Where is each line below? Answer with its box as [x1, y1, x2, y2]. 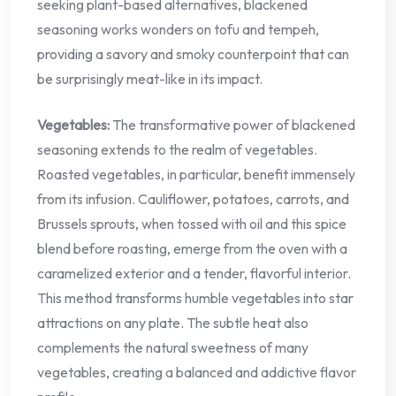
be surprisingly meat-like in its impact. [37, 69, 263, 88]
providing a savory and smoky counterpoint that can [37, 44, 349, 63]
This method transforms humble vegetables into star [37, 288, 354, 307]
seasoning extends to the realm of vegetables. [37, 140, 317, 158]
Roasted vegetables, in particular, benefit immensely [37, 164, 355, 183]
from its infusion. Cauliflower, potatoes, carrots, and [37, 189, 349, 208]
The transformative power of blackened [110, 115, 355, 133]
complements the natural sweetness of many [37, 338, 308, 356]
